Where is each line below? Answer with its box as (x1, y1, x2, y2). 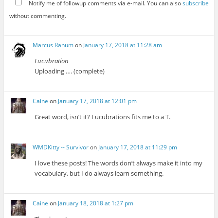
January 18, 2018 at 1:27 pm (58, 199, 134, 208)
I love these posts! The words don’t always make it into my (35, 158, 203, 167)
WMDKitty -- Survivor (33, 143, 89, 151)
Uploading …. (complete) (35, 67, 105, 76)
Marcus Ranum (33, 41, 74, 50)
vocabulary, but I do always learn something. (35, 168, 164, 178)
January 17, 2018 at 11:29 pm (98, 143, 178, 151)
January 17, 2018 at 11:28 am (83, 41, 163, 50)
